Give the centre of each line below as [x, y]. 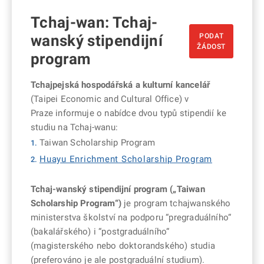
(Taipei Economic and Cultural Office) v [110, 99]
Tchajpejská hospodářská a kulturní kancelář [121, 85]
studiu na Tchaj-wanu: [74, 128]
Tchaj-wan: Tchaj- [94, 23]
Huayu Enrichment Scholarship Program [126, 159]
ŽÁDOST [211, 46]
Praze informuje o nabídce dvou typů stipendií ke [128, 113]
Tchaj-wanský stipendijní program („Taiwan [118, 189]
